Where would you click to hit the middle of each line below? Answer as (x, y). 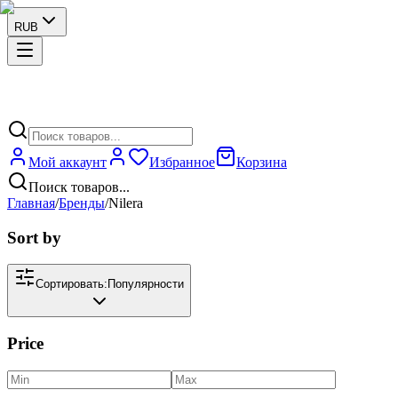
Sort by (34, 237)
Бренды (82, 203)
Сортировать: (72, 284)
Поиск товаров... (79, 187)
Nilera (126, 203)
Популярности (146, 284)
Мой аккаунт (68, 162)
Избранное (182, 162)
